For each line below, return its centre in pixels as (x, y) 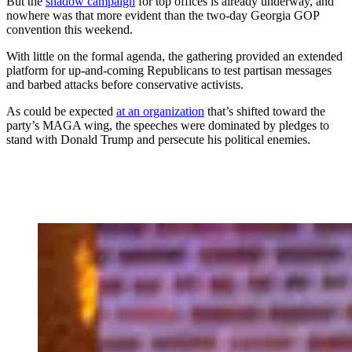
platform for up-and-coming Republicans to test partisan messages (169, 70)
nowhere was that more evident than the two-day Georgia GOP (163, 15)
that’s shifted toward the (265, 111)
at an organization (160, 111)
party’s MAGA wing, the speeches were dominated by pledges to (168, 125)
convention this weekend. (70, 29)
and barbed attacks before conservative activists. (125, 84)
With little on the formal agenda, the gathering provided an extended (174, 56)
